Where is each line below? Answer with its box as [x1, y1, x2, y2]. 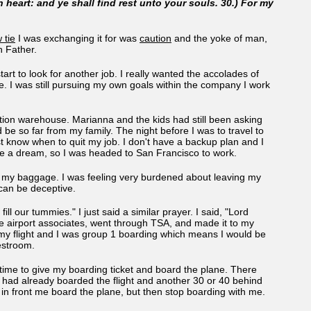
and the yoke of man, [171, 32, 267, 44]
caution [140, 32, 171, 44]
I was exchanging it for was [15, 32, 140, 44]
